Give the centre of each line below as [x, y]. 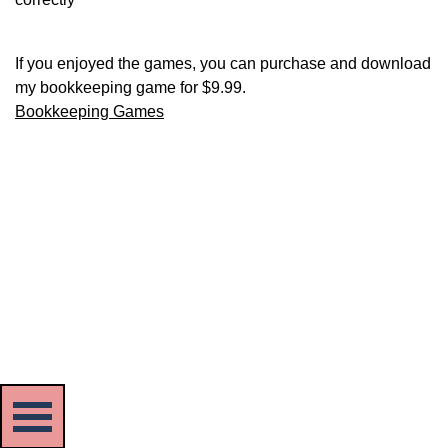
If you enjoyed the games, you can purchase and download [223, 63]
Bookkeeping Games [89, 111]
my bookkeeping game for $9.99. [130, 87]
